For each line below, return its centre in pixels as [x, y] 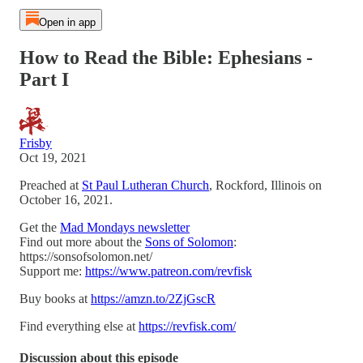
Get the [40, 227]
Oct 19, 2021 [53, 157]
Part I [44, 79]
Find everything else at [79, 326]
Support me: [52, 271]
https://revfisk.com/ [187, 326]
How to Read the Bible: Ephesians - [166, 57]
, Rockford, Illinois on [265, 185]
